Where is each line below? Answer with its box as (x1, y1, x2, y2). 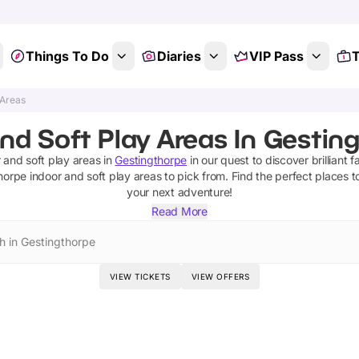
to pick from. (161, 169, 228, 183)
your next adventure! (127, 185, 232, 199)
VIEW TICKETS (109, 272, 171, 281)
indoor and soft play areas (29, 169, 162, 183)
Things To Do (25, 48, 109, 64)
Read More (151, 204, 208, 218)
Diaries (156, 48, 201, 64)
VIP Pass (248, 48, 304, 64)
